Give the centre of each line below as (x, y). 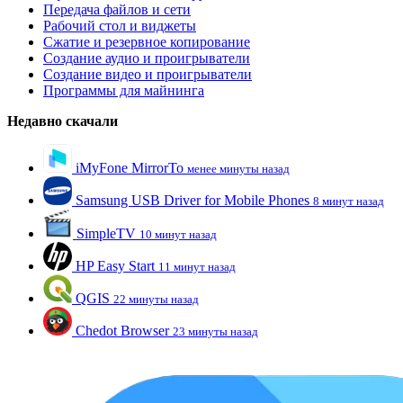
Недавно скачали (63, 121)
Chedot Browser (122, 330)
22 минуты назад (156, 299)
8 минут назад (349, 201)
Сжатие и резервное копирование (147, 41)
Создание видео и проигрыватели (148, 74)
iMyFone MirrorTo (130, 167)
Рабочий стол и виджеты (120, 25)
